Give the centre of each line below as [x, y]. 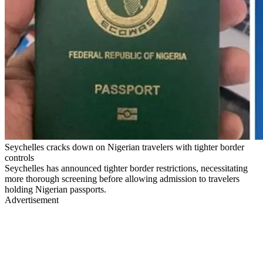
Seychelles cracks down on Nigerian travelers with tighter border [124, 147]
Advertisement [32, 200]
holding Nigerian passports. [55, 189]
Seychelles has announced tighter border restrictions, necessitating [126, 168]
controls [19, 157]
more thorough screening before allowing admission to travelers [122, 178]
